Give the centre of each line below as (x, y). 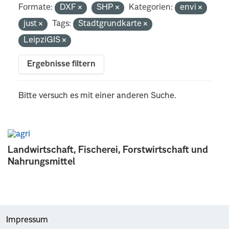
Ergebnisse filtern (62, 64)
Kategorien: (151, 7)
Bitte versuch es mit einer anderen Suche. (98, 96)
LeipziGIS (43, 40)
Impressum (27, 220)
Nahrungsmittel (41, 162)
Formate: (36, 7)
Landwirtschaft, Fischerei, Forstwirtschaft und (108, 150)
